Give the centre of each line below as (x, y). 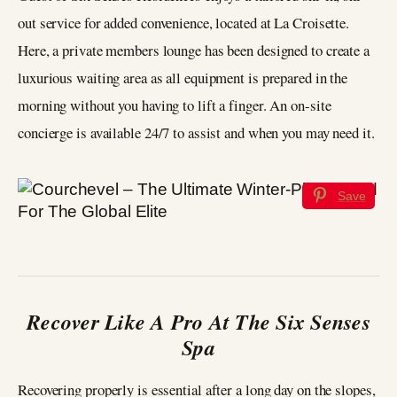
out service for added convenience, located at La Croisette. (184, 22)
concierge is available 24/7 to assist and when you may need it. (196, 132)
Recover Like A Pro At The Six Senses (198, 321)
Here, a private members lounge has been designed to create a (194, 50)
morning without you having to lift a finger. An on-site (175, 105)
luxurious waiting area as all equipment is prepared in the (183, 77)
